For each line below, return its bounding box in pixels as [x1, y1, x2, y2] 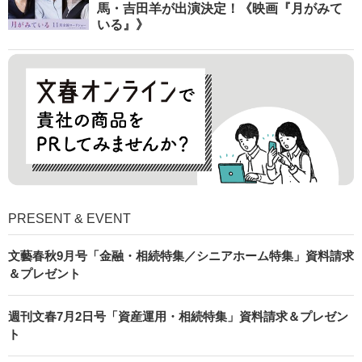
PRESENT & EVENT [8, 211, 131, 225]
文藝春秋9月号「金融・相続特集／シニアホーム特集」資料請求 [8, 248, 354, 263]
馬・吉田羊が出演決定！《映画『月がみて [97, 2, 343, 16]
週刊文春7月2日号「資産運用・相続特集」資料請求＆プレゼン [8, 309, 348, 323]
